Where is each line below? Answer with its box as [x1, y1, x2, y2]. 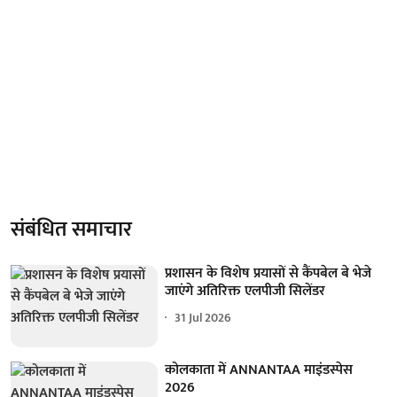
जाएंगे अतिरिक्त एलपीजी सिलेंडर [165, 278, 326, 303]
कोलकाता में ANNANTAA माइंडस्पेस [165, 358, 354, 383]
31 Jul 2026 [175, 307, 232, 328]
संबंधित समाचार [11, 211, 132, 247]
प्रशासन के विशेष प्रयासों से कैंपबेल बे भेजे [165, 261, 372, 285]
